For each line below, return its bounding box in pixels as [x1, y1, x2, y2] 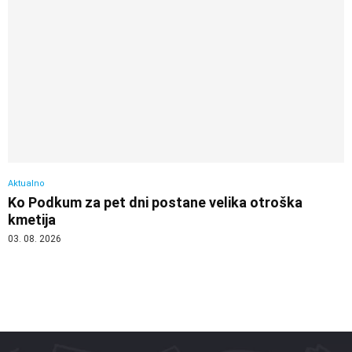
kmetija [8, 211, 56, 229]
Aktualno [8, 178, 45, 189]
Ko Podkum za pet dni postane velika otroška [8, 194, 302, 211]
